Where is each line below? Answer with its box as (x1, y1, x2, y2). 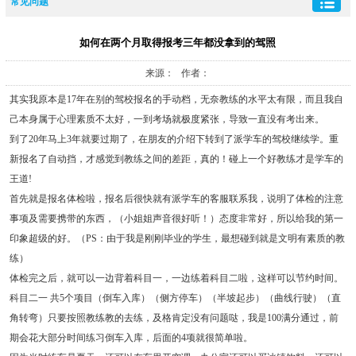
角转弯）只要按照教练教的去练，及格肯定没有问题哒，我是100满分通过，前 (9, 312, 339, 324)
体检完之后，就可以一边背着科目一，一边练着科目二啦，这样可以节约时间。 (9, 273, 343, 284)
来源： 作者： (145, 68, 211, 79)
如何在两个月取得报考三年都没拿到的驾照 (79, 37, 277, 49)
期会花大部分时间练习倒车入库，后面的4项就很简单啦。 (9, 332, 253, 344)
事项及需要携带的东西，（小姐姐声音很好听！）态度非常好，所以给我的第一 (9, 213, 343, 225)
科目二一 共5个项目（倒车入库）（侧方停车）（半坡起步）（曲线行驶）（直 (9, 292, 341, 304)
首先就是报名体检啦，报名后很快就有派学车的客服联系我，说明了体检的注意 (9, 193, 343, 205)
